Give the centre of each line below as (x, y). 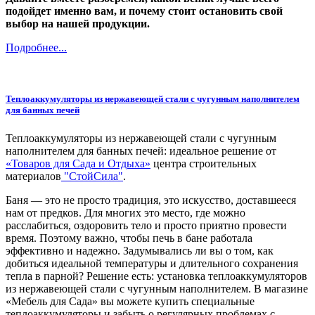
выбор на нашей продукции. (78, 24)
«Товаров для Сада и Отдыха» (78, 163)
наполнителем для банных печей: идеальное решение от (141, 150)
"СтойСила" (92, 176)
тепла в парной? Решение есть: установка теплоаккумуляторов (156, 276)
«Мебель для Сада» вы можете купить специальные (130, 301)
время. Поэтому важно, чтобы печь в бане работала (129, 238)
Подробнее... (36, 48)
